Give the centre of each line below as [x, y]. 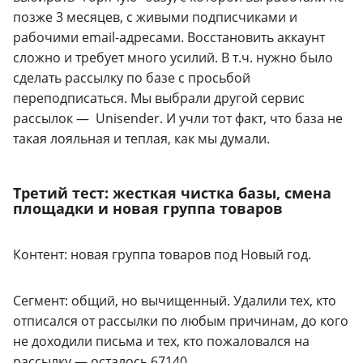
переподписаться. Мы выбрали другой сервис [159, 98]
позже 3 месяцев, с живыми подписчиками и [155, 17]
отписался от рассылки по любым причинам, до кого [181, 321]
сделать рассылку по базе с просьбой [132, 78]
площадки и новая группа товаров [148, 209]
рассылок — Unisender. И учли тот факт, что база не [178, 119]
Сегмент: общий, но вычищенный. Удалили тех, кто [175, 301]
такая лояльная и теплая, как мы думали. [141, 139]
